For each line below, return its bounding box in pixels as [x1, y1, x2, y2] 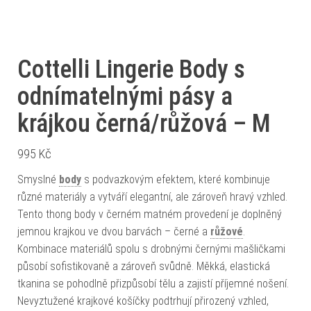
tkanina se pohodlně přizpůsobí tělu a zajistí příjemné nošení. [17, 276, 289, 290]
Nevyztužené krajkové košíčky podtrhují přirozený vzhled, [17, 294, 269, 308]
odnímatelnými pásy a [17, 81, 233, 111]
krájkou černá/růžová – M [17, 108, 271, 138]
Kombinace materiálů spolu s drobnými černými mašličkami [17, 242, 285, 255]
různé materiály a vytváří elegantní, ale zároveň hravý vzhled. [17, 190, 287, 203]
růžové [210, 224, 243, 238]
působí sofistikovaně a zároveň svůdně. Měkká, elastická [17, 259, 270, 273]
